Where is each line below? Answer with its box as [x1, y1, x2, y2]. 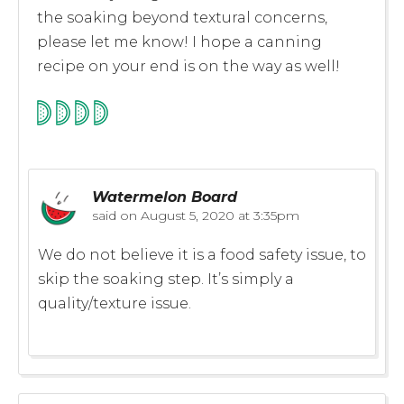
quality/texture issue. [38, 294, 191, 312]
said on [92, 207, 137, 224]
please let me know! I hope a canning [37, 32, 322, 50]
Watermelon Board [92, 188, 237, 206]
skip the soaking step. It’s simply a [38, 270, 294, 288]
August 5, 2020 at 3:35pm [137, 207, 299, 224]
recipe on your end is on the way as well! [37, 57, 340, 75]
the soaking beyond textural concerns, [37, 8, 327, 26]
